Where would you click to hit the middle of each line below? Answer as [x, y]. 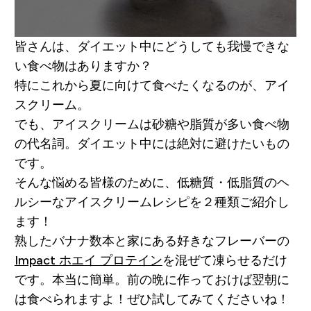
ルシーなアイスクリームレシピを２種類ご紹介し [152, 202]
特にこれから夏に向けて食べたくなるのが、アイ [152, 85]
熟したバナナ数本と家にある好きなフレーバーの [152, 241]
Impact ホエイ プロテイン [88, 260]
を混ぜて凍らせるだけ [225, 260]
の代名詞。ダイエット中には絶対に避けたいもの [152, 143]
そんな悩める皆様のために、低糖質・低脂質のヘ [152, 182]
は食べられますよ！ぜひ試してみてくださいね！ [152, 299]
